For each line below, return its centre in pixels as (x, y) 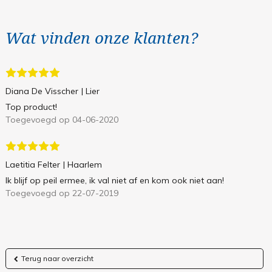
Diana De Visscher (42, 91)
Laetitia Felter (32, 164)
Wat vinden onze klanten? (101, 37)
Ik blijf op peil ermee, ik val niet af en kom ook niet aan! (114, 180)
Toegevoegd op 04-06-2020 (62, 119)
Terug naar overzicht (57, 258)
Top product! (31, 107)
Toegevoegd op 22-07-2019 (62, 193)
